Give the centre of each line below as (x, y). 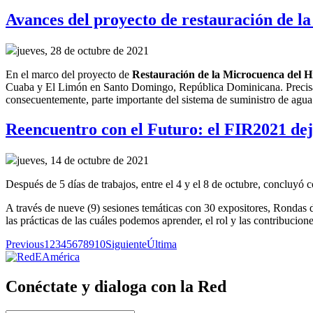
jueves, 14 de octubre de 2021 (83, 160)
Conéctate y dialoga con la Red (116, 286)
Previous (25, 244)
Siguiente (126, 244)
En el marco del (42, 75)
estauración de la (182, 75)
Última (162, 244)
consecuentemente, (47, 100)
